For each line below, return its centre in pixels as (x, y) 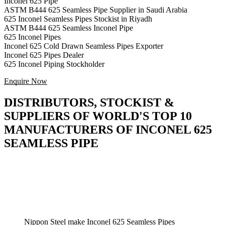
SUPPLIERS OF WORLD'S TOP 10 (98, 116)
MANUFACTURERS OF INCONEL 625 (108, 130)
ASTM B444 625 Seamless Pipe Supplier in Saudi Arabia (96, 10)
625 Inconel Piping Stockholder (54, 64)
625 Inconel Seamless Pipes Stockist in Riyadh (78, 19)
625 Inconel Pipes (32, 37)
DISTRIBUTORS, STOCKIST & (89, 103)
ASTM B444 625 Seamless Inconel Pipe (69, 28)
